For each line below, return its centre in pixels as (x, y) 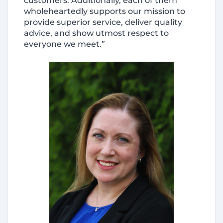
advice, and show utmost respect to (96, 33)
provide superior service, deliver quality (103, 22)
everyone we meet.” (64, 44)
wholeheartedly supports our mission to (105, 11)
